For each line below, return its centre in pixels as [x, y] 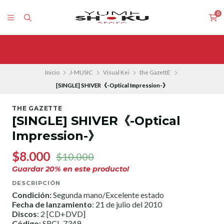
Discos [24, 213]
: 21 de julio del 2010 [127, 204]
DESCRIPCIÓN [36, 183]
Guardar [29, 169]
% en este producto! [92, 169]
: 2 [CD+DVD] [61, 213]
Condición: [32, 194]
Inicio [52, 72]
